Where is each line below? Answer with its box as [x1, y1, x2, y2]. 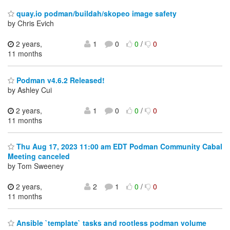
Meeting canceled [8, 151, 70, 162]
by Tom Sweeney [8, 161, 64, 171]
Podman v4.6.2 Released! [14, 74, 105, 85]
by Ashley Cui [8, 84, 52, 95]
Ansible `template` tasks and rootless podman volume [14, 217, 206, 228]
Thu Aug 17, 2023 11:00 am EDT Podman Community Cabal [14, 141, 222, 152]
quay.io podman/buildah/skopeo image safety [14, 8, 177, 19]
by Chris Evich [8, 18, 54, 29]
